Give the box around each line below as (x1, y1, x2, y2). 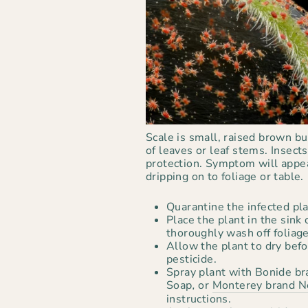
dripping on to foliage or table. (146, 168, 304, 184)
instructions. (166, 291, 232, 307)
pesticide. (166, 251, 217, 267)
